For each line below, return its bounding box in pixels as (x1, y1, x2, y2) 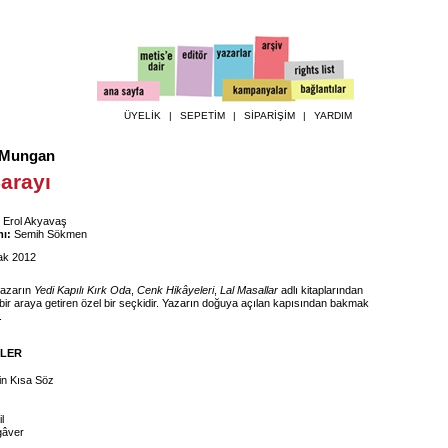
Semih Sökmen (11, 228, 87, 240)
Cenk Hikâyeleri (137, 284, 214, 296)
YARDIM (314, 110, 352, 121)
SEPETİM (180, 110, 225, 121)
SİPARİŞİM (244, 110, 295, 121)
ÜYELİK (124, 110, 161, 121)
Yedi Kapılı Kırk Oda (34, 284, 131, 296)
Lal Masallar (220, 284, 278, 296)
